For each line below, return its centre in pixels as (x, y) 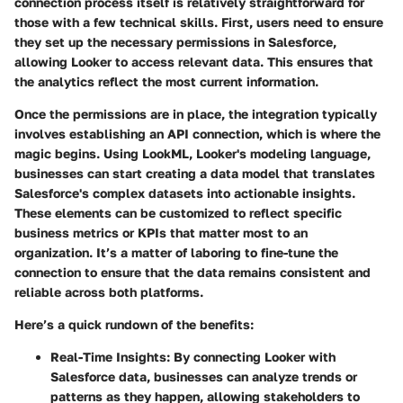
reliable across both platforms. (109, 292)
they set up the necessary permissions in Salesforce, (175, 42)
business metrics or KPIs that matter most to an (161, 233)
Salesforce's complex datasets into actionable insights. (185, 193)
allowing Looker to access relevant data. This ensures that (194, 62)
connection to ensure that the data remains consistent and (193, 273)
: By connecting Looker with (251, 357)
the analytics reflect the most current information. (166, 82)
